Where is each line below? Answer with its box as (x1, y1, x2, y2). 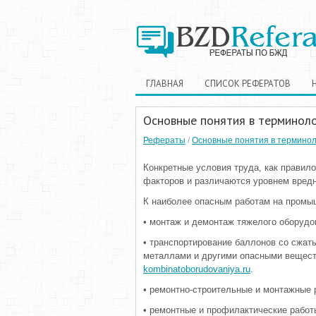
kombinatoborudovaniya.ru (143, 264, 250, 274)
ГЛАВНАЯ (146, 78, 183, 90)
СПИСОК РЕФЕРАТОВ (205, 78, 291, 90)
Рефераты (143, 135, 186, 145)
